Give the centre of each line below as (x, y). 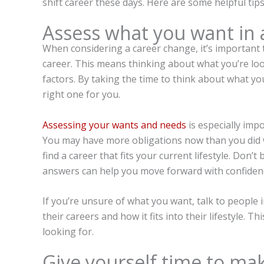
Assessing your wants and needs (114, 125)
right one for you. (81, 94)
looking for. (68, 232)
